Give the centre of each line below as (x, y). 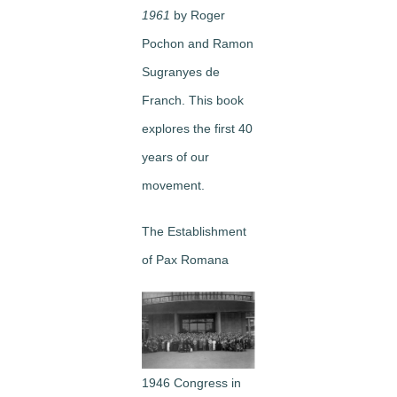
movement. (173, 185)
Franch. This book (193, 100)
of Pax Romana (185, 260)
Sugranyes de (181, 72)
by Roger (198, 15)
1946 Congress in (191, 382)
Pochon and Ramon (198, 43)
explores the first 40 (197, 128)
